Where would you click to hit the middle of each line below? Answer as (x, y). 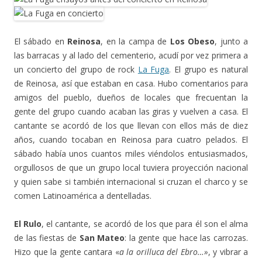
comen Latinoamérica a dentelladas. (83, 196)
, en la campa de (135, 42)
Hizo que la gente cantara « (67, 252)
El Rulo (28, 224)
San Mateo (102, 238)
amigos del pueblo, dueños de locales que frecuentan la (131, 98)
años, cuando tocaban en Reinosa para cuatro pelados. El (131, 140)
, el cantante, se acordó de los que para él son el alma (145, 224)
